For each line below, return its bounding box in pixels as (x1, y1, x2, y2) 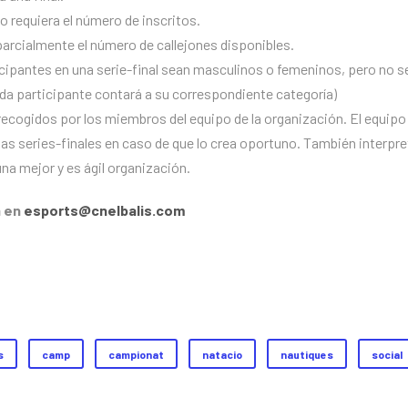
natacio (202, 348, 242, 361)
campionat (108, 348, 164, 361)
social (372, 348, 403, 361)
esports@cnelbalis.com (24, 201, 185, 219)
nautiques (280, 348, 333, 361)
